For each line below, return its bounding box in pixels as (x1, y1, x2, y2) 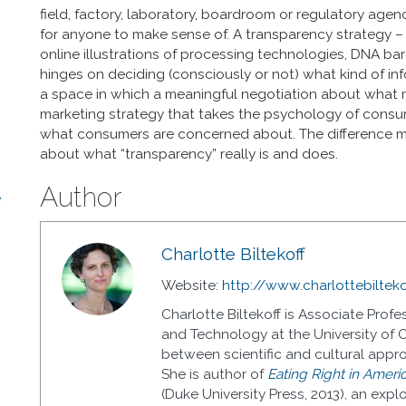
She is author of (161, 366, 268, 383)
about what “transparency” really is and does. (40, 145, 338, 162)
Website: (161, 277, 223, 295)
